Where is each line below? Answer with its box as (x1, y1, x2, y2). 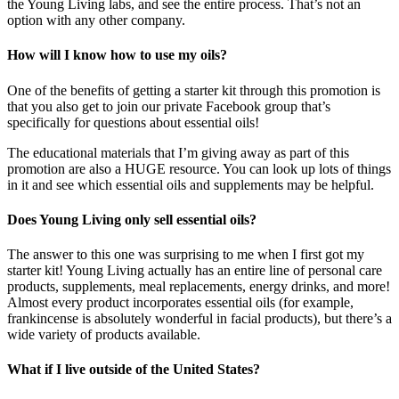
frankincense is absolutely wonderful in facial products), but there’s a (7, 311, 392, 327)
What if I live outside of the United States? (7, 362, 260, 378)
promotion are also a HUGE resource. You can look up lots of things (7, 160, 391, 176)
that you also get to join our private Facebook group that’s (7, 98, 330, 114)
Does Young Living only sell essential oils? (7, 211, 256, 227)
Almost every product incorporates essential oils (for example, (7, 295, 354, 311)
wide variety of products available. (7, 327, 200, 343)
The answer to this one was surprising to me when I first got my (7, 247, 364, 263)
